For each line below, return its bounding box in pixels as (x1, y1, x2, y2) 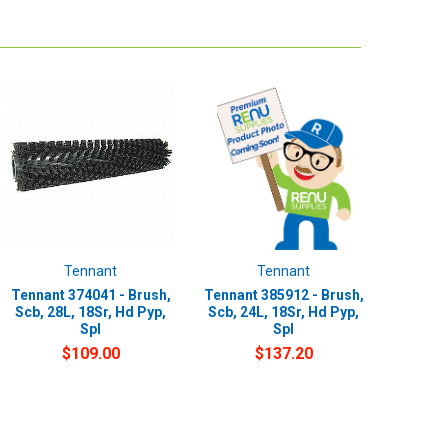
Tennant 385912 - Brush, (203, 286, 364, 303)
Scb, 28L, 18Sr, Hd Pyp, (15, 303, 167, 320)
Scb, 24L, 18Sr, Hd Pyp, (208, 303, 360, 320)
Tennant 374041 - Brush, (10, 286, 171, 303)
